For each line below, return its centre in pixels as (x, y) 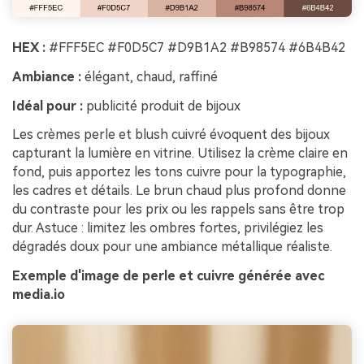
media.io (39, 295)
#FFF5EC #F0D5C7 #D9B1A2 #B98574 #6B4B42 (195, 47)
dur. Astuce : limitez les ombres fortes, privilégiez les (168, 228)
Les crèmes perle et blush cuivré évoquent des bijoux (171, 135)
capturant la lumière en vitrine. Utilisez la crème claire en (180, 154)
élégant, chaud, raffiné (149, 76)
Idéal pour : (48, 106)
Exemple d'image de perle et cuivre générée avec (168, 276)
